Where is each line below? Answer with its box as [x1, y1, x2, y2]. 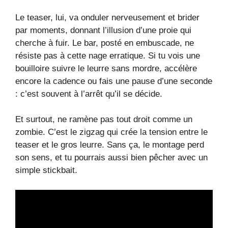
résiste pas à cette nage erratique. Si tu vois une [15, 50, 200, 61]
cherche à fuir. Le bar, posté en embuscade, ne [15, 38, 194, 48]
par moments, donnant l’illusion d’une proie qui [15, 25, 191, 35]
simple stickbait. [15, 165, 77, 176]
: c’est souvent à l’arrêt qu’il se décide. [15, 89, 162, 99]
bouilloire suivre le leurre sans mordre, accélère [15, 63, 197, 73]
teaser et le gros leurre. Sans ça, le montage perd [15, 140, 204, 150]
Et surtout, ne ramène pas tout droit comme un [15, 115, 192, 125]
